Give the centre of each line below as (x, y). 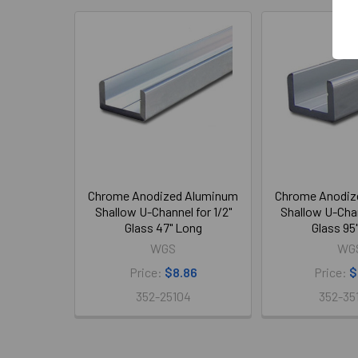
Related (103, 52)
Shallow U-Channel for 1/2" (163, 211)
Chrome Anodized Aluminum (163, 195)
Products (110, 77)
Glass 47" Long (163, 227)
